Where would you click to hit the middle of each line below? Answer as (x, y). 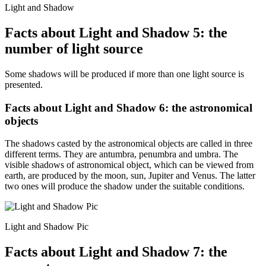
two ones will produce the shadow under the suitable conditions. (125, 186)
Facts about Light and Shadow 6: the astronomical (129, 107)
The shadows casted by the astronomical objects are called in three (129, 144)
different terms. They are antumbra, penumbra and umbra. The (121, 154)
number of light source (74, 49)
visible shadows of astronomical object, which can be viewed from (129, 165)
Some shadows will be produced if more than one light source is (124, 74)
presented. (24, 84)
